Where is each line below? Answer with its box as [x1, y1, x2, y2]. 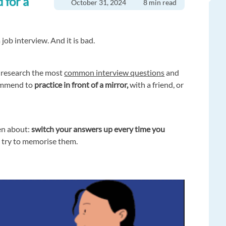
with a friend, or [128, 79, 184, 89]
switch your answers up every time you [31, 124, 165, 134]
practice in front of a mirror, [33, 79, 129, 89]
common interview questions [64, 67, 165, 77]
